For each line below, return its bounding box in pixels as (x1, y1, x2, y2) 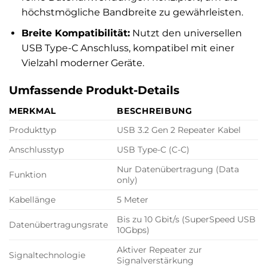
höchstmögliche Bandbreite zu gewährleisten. (21, 7, 243, 18)
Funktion (9, 169, 46, 181)
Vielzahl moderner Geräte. (21, 57, 144, 69)
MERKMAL (9, 105, 57, 117)
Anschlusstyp (9, 144, 64, 156)
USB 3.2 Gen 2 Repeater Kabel (117, 125, 241, 136)
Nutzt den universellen (129, 27, 242, 39)
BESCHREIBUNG (117, 105, 193, 117)
